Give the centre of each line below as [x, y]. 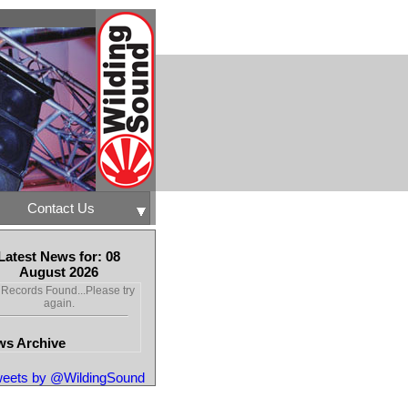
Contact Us [61, 208]
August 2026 [59, 272]
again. [59, 303]
